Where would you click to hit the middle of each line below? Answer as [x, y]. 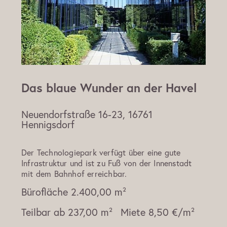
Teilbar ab [43, 212]
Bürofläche [45, 192]
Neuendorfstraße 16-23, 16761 [87, 115]
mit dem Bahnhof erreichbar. [74, 174]
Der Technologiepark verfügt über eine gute [101, 153]
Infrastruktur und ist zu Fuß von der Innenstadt [107, 163]
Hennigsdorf [48, 125]
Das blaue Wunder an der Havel [109, 88]
